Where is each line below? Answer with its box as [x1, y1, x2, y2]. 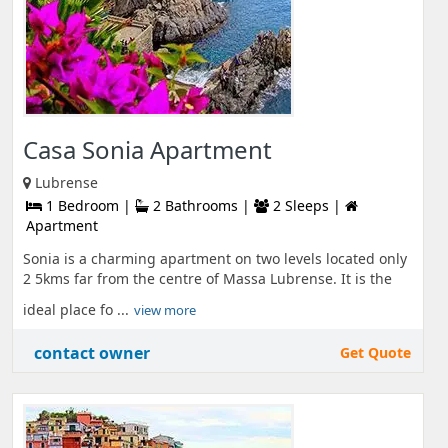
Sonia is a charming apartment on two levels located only [23, 249, 407, 268]
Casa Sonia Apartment [23, 133, 272, 166]
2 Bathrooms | [149, 196, 254, 215]
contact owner [34, 342, 150, 364]
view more [134, 301, 196, 319]
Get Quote [340, 343, 411, 362]
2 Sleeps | [269, 196, 345, 215]
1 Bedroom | [42, 196, 135, 215]
